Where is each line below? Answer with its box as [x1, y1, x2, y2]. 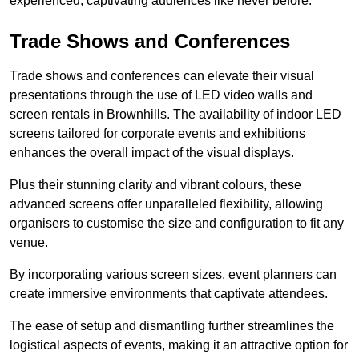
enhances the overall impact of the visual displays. [10, 146, 294, 160]
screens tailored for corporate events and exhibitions [10, 127, 305, 141]
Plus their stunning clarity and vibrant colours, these [10, 178, 301, 192]
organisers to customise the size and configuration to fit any [10, 216, 344, 231]
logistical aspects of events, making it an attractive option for [10, 338, 348, 353]
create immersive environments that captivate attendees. [10, 287, 328, 301]
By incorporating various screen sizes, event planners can [10, 268, 337, 282]
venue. [10, 236, 48, 250]
